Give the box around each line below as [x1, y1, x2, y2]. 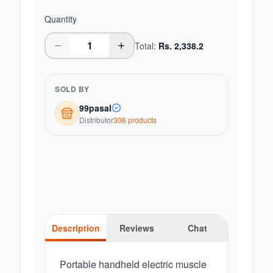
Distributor [79, 115, 113, 125]
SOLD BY [55, 83, 90, 94]
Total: [135, 40, 158, 52]
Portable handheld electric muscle [60, 257, 207, 271]
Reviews [119, 222, 154, 234]
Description [51, 222, 100, 234]
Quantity [44, 13, 77, 25]
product [126, 115, 153, 125]
